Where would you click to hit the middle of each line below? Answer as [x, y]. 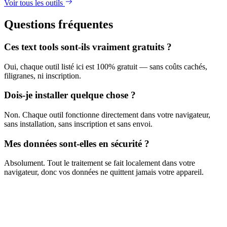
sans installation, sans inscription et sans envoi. [78, 124]
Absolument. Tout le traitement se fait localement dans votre [100, 163]
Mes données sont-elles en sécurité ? [77, 143]
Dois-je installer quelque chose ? [70, 95]
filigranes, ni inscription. [43, 75]
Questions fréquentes [59, 24]
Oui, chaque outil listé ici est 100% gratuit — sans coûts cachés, [106, 66]
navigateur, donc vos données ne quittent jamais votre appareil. [104, 172]
